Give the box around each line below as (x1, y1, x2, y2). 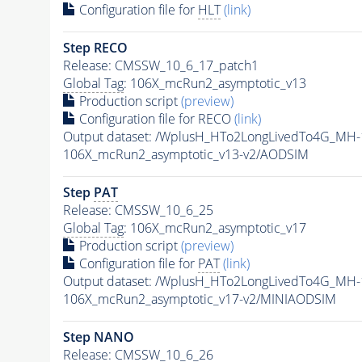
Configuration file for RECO (75, 109, 234, 128)
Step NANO (62, 327, 134, 346)
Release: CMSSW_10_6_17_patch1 (62, 56, 259, 74)
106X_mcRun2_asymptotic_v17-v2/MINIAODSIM (62, 289, 336, 308)
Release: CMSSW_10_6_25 (62, 200, 213, 219)
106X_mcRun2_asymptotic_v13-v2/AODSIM (62, 145, 309, 163)
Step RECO (62, 38, 128, 57)
